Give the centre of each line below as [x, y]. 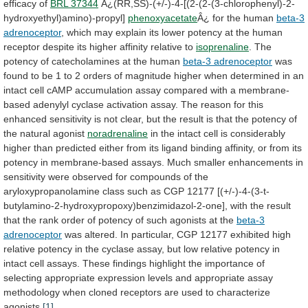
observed [92, 176]
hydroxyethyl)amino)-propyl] [66, 18]
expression [121, 277]
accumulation [104, 90]
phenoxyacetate [163, 18]
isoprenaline [222, 46]
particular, [153, 234]
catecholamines [86, 61]
